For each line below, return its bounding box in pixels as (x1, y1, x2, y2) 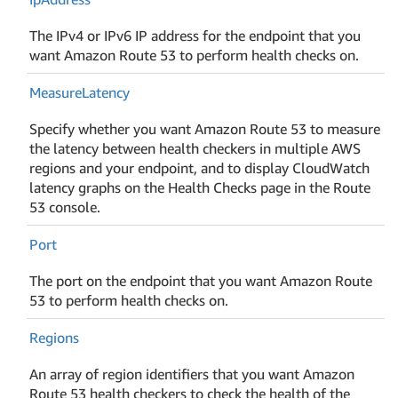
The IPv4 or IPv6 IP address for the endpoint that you (29, 26, 362, 44)
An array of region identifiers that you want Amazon (29, 364, 355, 383)
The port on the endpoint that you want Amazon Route (29, 271, 373, 290)
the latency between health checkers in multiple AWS (29, 139, 362, 157)
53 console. (29, 197, 101, 216)
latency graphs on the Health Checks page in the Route (29, 178, 371, 196)
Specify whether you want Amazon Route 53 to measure (29, 119, 381, 138)
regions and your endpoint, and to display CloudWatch (29, 158, 370, 177)
